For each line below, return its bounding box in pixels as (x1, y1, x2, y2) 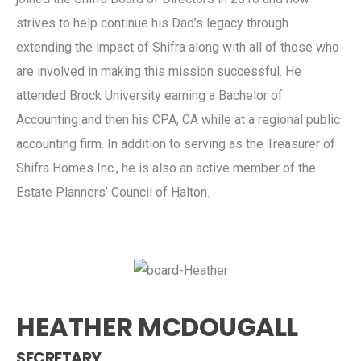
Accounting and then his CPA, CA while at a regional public (16, 111, 340, 127)
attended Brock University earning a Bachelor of (16, 87, 283, 103)
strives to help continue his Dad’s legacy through (16, 15, 288, 31)
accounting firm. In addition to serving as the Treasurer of (16, 135, 335, 151)
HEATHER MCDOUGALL (16, 308, 298, 345)
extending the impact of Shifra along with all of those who (16, 39, 339, 55)
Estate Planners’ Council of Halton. (16, 184, 210, 200)
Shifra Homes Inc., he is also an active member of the (16, 160, 316, 176)
